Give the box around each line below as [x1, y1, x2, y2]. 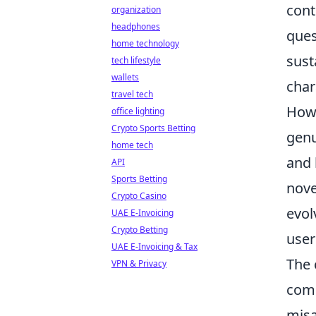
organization [111, 4, 161, 16]
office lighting [111, 105, 164, 117]
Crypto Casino [111, 190, 166, 202]
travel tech [111, 88, 153, 100]
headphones [111, 20, 160, 32]
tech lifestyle [111, 54, 161, 66]
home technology [111, 37, 179, 49]
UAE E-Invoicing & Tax [111, 241, 197, 253]
